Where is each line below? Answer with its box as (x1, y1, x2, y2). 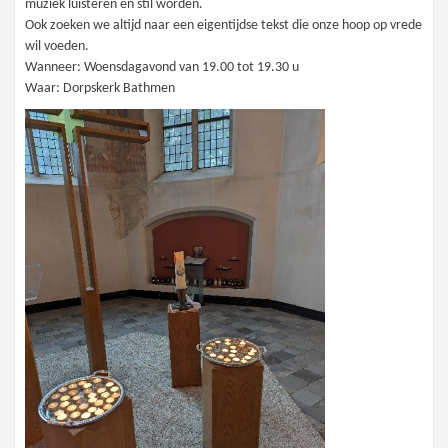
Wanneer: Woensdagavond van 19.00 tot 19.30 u (25, 60, 300, 76)
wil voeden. (25, 39, 90, 55)
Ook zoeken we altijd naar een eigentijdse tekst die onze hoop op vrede (25, 18, 423, 34)
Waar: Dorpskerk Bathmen (25, 81, 176, 97)
